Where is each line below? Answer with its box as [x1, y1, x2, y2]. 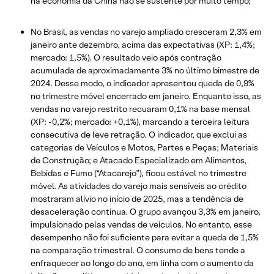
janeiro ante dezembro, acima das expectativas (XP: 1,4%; [31, 39, 255, 50]
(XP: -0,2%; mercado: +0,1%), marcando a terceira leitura [31, 116, 250, 127]
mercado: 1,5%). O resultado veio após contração [31, 51, 221, 63]
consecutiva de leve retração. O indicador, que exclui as [31, 128, 247, 140]
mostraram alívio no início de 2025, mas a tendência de [31, 193, 243, 204]
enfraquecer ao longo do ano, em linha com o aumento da [31, 257, 254, 268]
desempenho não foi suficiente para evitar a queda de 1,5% [31, 231, 259, 243]
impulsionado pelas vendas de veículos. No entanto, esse [31, 218, 252, 230]
